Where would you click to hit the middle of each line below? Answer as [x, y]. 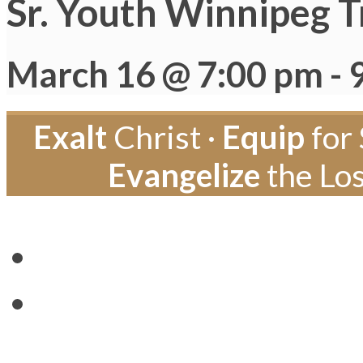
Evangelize [184, 174]
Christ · [164, 136]
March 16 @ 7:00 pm [165, 73]
